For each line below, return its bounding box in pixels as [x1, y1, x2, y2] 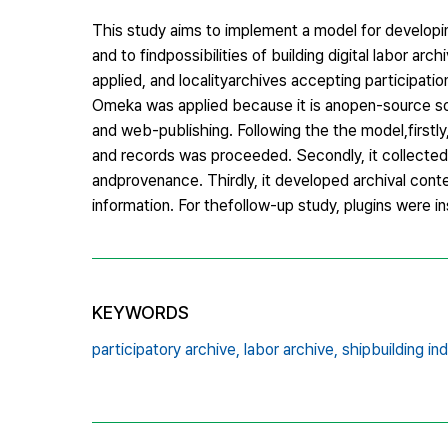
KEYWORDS [92, 301, 189, 323]
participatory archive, [92, 339, 240, 359]
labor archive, [244, 339, 338, 359]
